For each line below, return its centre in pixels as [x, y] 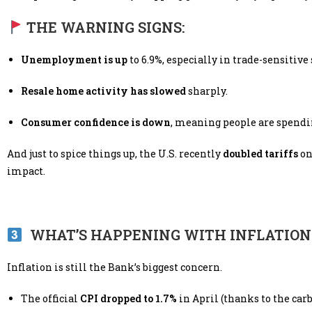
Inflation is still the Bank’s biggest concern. [115, 267]
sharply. [207, 91]
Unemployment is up [74, 60]
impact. [26, 171]
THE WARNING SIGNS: [103, 28]
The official [50, 299]
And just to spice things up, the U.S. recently [115, 154]
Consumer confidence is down [96, 123]
